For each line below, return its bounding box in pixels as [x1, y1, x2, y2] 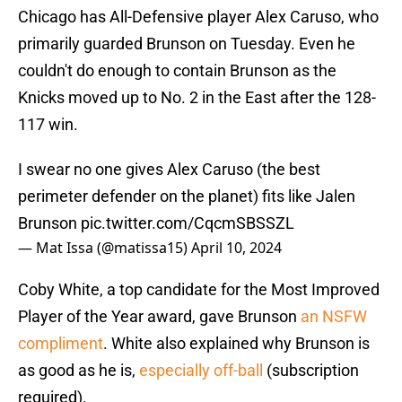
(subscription [263, 361, 359, 380]
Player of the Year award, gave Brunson [18, 307, 301, 327]
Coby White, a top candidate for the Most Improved [18, 280, 380, 300]
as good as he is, [18, 361, 139, 380]
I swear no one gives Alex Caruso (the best [18, 160, 320, 179]
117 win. [18, 115, 78, 135]
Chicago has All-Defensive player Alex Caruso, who [18, 7, 379, 27]
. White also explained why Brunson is [103, 334, 370, 354]
